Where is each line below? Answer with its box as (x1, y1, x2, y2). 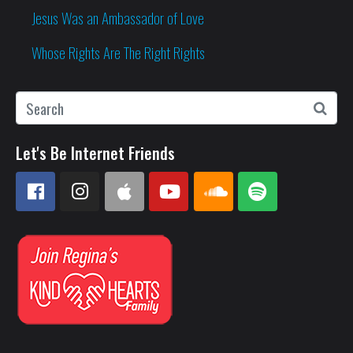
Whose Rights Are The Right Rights (32, 40, 205, 63)
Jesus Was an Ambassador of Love (32, 6, 204, 28)
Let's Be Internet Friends (16, 140, 175, 165)
